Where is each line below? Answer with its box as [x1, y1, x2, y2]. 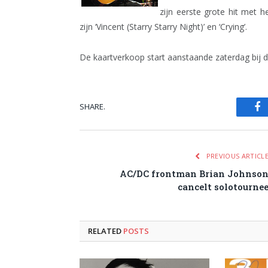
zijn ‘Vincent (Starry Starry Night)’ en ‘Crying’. [80, 21, 247, 32]
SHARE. [80, 101, 105, 112]
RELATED [88, 225, 123, 236]
